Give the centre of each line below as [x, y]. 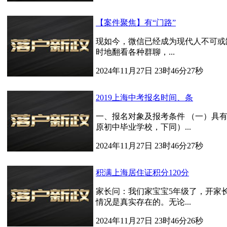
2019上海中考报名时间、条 [144, 98]
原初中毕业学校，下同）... [143, 127]
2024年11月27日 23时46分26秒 [149, 221]
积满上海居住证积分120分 [142, 173]
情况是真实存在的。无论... [143, 202]
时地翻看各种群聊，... [135, 52]
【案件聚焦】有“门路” [136, 23]
